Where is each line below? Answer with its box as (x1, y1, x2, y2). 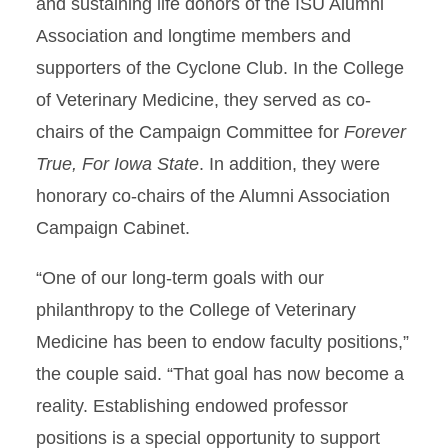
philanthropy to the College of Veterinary (36, 300, 356, 320)
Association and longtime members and (36, 26, 351, 46)
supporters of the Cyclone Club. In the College (36, 58, 404, 78)
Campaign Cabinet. (36, 218, 190, 238)
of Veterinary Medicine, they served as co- (36, 90, 371, 110)
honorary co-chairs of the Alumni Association (36, 186, 390, 206)
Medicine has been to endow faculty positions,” (36, 332, 409, 352)
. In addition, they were (199, 154, 380, 174)
